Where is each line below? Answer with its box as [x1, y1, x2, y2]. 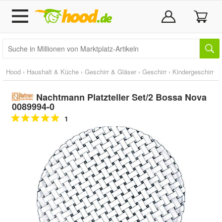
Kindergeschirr [172, 67, 214, 76]
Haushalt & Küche [27, 67, 79, 76]
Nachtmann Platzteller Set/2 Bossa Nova [36, 91, 207, 104]
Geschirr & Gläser [85, 67, 136, 76]
